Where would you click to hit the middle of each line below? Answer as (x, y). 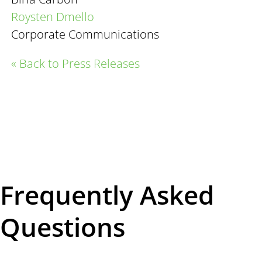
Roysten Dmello (53, 16)
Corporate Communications (85, 34)
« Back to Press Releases (76, 63)
